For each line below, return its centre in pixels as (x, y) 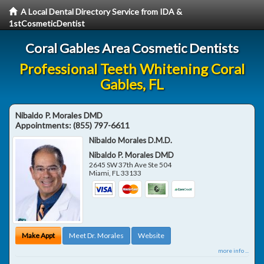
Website (151, 235)
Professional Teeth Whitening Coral (132, 69)
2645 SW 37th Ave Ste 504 (131, 165)
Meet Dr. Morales (96, 235)
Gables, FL (132, 84)
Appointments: (44, 125)
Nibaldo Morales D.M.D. (131, 140)
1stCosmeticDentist (47, 23)
